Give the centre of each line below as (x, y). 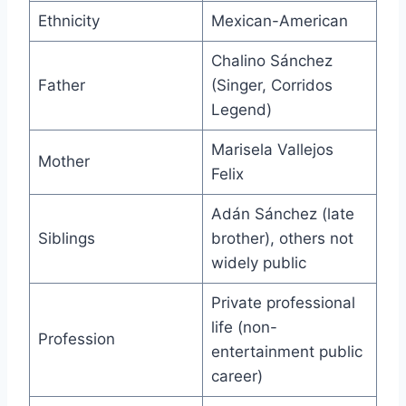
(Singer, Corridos (271, 86)
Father (61, 86)
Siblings (66, 239)
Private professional (283, 303)
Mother (63, 162)
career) (237, 377)
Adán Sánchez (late (282, 214)
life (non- (244, 328)
